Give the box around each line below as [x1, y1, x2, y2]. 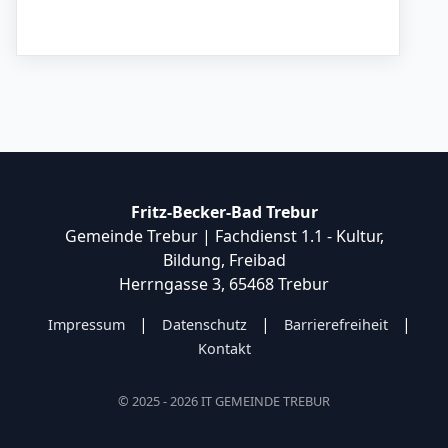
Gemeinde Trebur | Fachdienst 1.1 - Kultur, [64, 224, 384, 247]
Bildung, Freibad [162, 248, 286, 271]
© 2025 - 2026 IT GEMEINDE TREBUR [118, 391, 330, 410]
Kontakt [197, 338, 251, 358]
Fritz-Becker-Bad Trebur [130, 200, 318, 223]
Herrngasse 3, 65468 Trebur [119, 272, 329, 295]
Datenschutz [161, 314, 247, 334]
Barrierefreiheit [283, 314, 388, 334]
